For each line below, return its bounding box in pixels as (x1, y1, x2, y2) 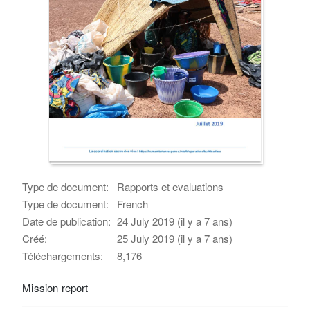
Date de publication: (22, 213, 111, 228)
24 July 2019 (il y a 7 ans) (117, 213, 233, 228)
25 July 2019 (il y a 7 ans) (117, 230, 233, 246)
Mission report (22, 280, 89, 295)
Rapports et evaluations (117, 179, 224, 194)
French (117, 196, 149, 211)
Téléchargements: (22, 248, 104, 263)
